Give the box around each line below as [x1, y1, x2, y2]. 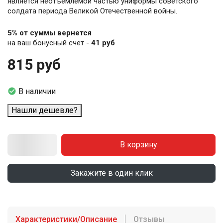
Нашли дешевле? [11, 106, 78, 115]
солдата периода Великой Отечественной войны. [7, 6, 177, 16]
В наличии [18, 87, 56, 97]
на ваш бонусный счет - [7, 38, 91, 48]
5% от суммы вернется [7, 28, 92, 38]
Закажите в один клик [70, 168, 153, 178]
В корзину [119, 140, 157, 150]
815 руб [7, 56, 61, 74]
